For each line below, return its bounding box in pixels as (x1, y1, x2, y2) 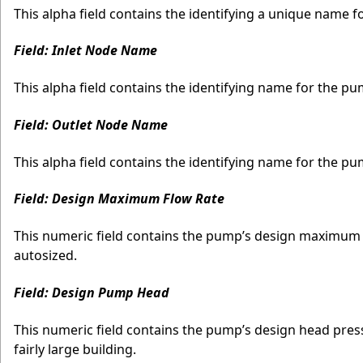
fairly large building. (14, 340, 136, 358)
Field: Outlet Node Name (14, 115, 168, 134)
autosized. (14, 246, 77, 265)
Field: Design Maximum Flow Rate (14, 190, 224, 208)
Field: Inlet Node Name (14, 41, 157, 60)
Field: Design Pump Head (14, 283, 169, 301)
